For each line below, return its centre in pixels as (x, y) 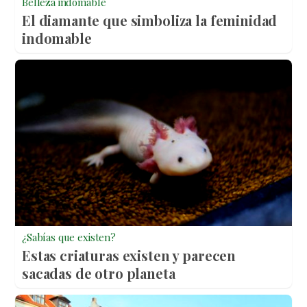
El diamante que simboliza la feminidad (150, 21)
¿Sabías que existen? (69, 237)
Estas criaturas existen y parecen (129, 255)
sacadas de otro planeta (99, 273)
